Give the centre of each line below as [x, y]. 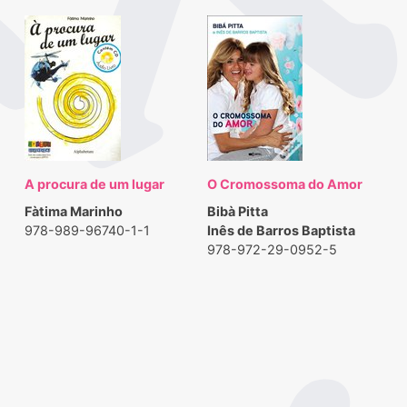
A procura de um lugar [94, 184]
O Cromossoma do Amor [285, 184]
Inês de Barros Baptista [282, 231]
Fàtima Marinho [73, 212]
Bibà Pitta [238, 212]
